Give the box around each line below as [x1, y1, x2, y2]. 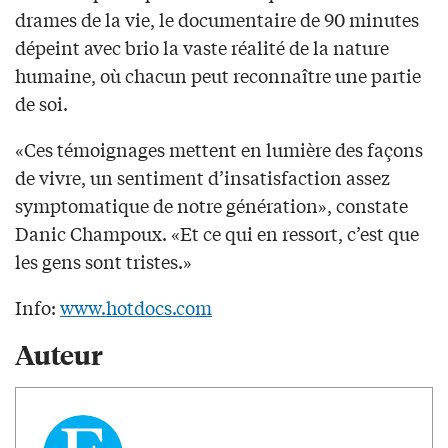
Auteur [15, 336, 103, 372]
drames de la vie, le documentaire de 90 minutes [15, 6, 419, 33]
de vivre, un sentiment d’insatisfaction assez [15, 164, 390, 191]
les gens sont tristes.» [15, 248, 192, 275]
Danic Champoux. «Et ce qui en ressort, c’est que [15, 220, 419, 247]
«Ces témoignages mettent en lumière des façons [15, 136, 423, 163]
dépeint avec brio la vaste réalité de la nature [15, 34, 389, 61]
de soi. [15, 90, 68, 117]
